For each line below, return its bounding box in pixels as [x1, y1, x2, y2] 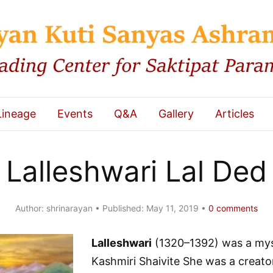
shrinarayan [46, 203, 93, 214]
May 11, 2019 [146, 203, 199, 214]
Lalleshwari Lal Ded [6, 154, 267, 189]
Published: [102, 203, 144, 214]
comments [214, 203, 258, 214]
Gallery [158, 107, 194, 121]
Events [57, 107, 93, 121]
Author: [15, 203, 44, 214]
